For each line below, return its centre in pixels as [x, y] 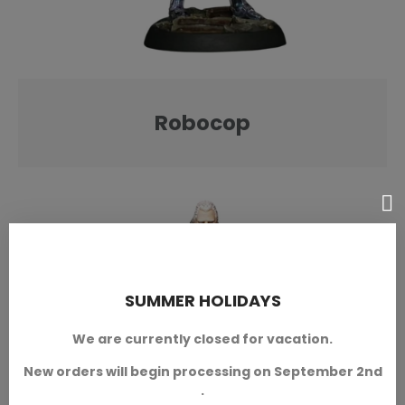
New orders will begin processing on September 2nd [202, 372]
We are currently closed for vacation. [202, 339]
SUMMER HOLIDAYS [202, 301]
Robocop [202, 123]
